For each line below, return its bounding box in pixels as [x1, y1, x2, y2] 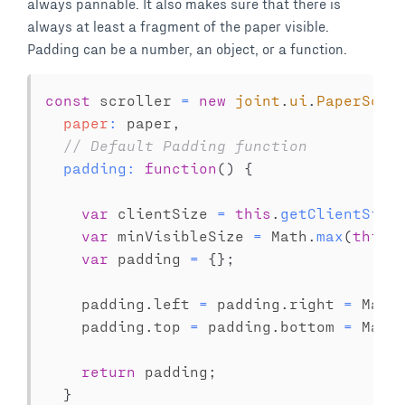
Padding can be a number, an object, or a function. [27, 40, 347, 57]
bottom [280, 317, 344, 334]
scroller [90, 91, 181, 108]
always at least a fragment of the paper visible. [27, 17, 329, 34]
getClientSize [280, 204, 398, 221]
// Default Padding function [63, 137, 307, 154]
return [81, 363, 136, 380]
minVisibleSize [108, 227, 253, 244]
